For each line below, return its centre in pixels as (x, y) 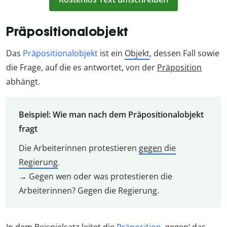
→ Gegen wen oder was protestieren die (95, 176)
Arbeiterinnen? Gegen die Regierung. (89, 190)
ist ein (111, 53)
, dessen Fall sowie (184, 53)
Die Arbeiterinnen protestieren (79, 148)
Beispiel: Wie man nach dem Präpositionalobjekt (111, 114)
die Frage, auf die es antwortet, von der (82, 68)
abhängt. (23, 82)
